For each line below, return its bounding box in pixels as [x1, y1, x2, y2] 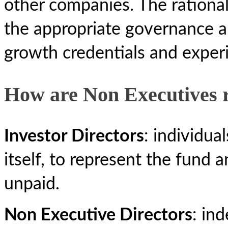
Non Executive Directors [4, 206, 192, 224]
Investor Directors [4, 127, 144, 145]
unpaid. [4, 175, 60, 193]
